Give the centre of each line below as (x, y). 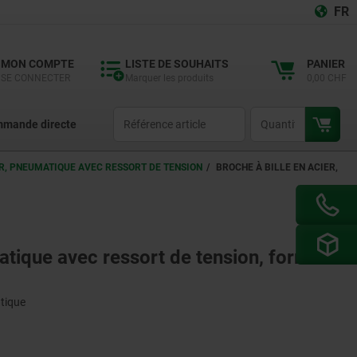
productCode (141, 114)
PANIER (326, 64)
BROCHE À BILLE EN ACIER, (277, 167)
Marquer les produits (169, 78)
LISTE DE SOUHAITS (177, 64)
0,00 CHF (328, 78)
